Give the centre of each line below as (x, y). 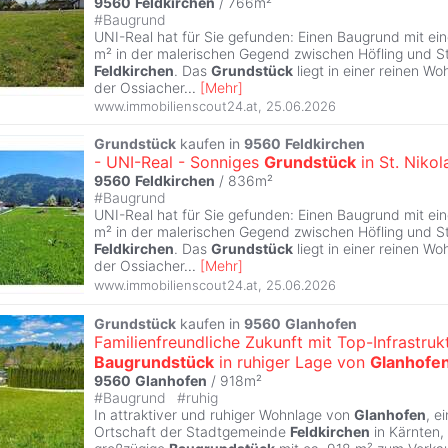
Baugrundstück (154, 362)
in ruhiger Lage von (292, 362)
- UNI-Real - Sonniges (179, 162)
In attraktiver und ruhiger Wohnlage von (224, 415)
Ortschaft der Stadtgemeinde (192, 432)
